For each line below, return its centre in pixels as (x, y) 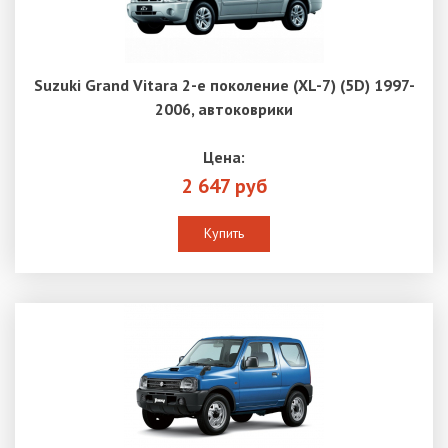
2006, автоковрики (224, 109)
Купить (224, 233)
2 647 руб (224, 186)
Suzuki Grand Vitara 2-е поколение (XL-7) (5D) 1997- (224, 85)
